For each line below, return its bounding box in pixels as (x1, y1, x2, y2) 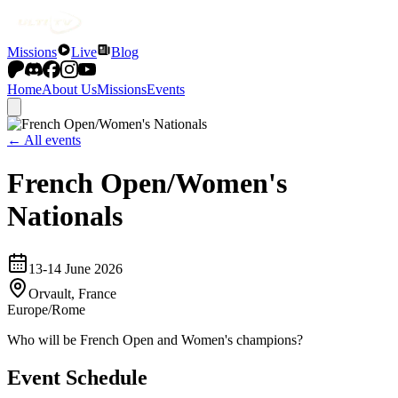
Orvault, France (28, 285, 116, 301)
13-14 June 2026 (28, 260, 123, 276)
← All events (7, 132, 81, 147)
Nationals (7, 200, 123, 233)
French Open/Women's (7, 167, 287, 200)
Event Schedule (7, 365, 147, 389)
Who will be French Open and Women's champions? (7, 331, 303, 347)
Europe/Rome (7, 301, 85, 317)
